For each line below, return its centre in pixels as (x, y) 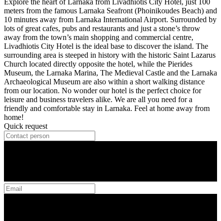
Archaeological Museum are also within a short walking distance (104, 81)
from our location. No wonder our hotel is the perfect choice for (103, 90)
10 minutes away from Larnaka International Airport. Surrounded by (110, 19)
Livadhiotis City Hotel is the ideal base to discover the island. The (106, 46)
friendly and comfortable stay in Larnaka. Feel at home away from (107, 108)
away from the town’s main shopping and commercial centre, (99, 37)
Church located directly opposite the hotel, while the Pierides (98, 64)
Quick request (26, 126)
